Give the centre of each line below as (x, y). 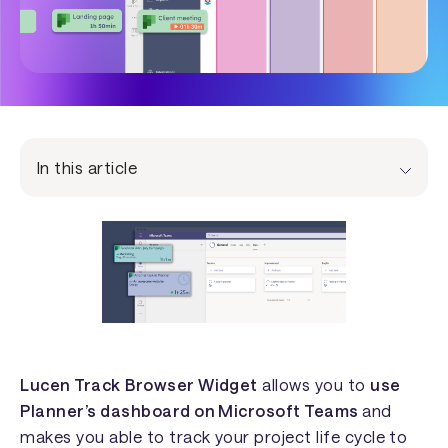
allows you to (314, 385)
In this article (87, 167)
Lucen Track (70, 385)
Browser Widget (191, 385)
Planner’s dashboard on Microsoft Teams (191, 411)
